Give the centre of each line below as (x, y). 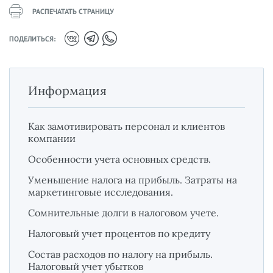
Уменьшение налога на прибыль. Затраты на (133, 180)
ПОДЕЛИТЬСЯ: (32, 38)
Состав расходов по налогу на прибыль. (120, 254)
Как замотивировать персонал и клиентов (126, 126)
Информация (67, 91)
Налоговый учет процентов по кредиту (119, 234)
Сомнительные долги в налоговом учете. (123, 213)
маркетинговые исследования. (101, 192)
